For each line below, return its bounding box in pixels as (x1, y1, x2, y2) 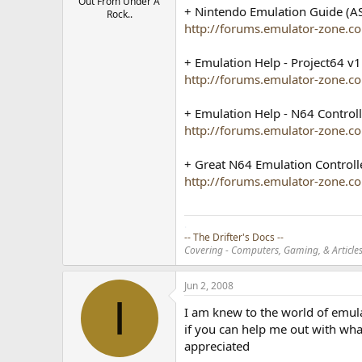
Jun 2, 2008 (184, 278, 234, 293)
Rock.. (106, 6, 133, 21)
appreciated (184, 337, 250, 354)
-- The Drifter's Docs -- (184, 229, 284, 244)
